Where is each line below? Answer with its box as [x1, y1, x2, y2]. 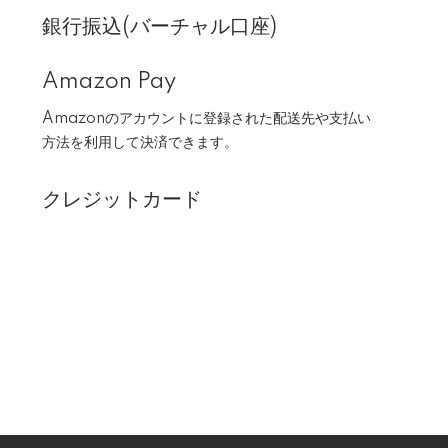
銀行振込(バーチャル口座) [42, 16, 277, 38]
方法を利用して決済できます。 [42, 135, 238, 151]
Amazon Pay [42, 71, 176, 93]
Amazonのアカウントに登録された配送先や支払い [42, 111, 371, 127]
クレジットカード [42, 189, 202, 211]
